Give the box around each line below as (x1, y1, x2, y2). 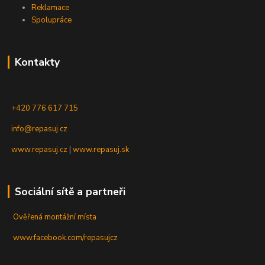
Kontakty (14, 55, 60, 70)
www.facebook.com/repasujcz (13, 232, 118, 244)
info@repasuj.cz (11, 124, 68, 135)
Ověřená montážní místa (13, 212, 97, 223)
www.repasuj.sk (73, 144, 130, 156)
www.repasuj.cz (11, 144, 68, 156)
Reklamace (31, 2, 70, 14)
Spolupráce (31, 15, 72, 26)
